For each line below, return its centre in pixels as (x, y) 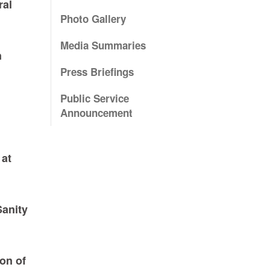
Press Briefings (97, 72)
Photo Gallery (93, 19)
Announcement (96, 113)
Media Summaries (103, 46)
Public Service (94, 99)
